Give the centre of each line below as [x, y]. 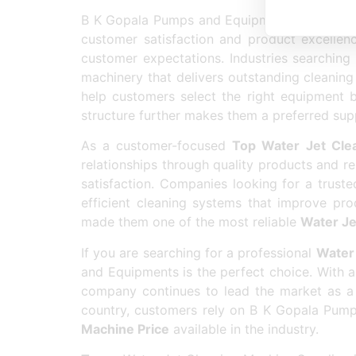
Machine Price [125, 329]
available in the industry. [244, 329]
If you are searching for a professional [199, 252]
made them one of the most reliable [191, 222]
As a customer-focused [157, 146]
